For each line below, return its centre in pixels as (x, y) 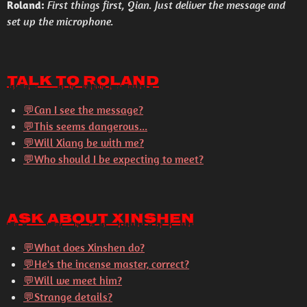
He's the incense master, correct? (112, 264)
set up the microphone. (60, 21)
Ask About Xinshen (101, 220)
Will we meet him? (78, 280)
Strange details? (73, 297)
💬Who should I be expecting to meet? (113, 159)
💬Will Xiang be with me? (84, 143)
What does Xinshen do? (89, 247)
